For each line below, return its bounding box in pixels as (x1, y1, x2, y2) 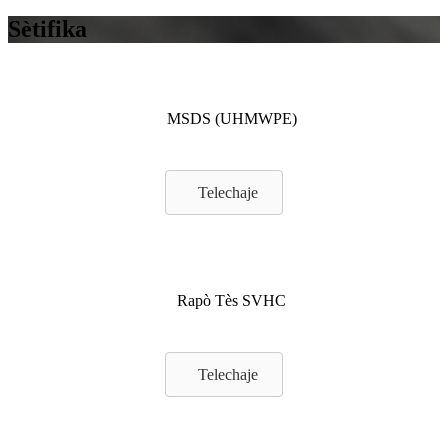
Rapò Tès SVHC (177, 292, 286, 310)
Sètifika (8, 15, 87, 42)
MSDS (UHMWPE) (166, 109, 297, 127)
